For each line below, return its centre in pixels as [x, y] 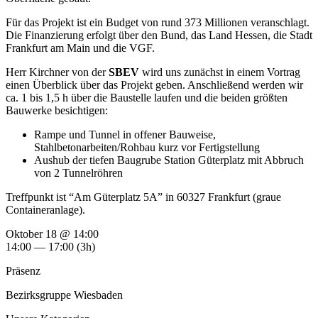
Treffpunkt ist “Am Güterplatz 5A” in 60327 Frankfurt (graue [143, 197]
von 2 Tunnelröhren [78, 173]
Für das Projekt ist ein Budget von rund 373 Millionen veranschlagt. [158, 23]
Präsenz [23, 271]
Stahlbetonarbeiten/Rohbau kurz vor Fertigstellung [147, 148]
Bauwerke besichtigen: [57, 111]
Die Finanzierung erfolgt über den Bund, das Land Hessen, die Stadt [159, 35]
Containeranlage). [45, 210]
